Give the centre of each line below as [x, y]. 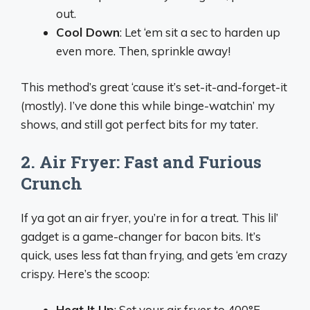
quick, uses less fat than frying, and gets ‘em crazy [154, 255]
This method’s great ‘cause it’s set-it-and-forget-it [154, 87]
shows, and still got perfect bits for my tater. [139, 125]
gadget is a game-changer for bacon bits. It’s [141, 236]
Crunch [52, 183]
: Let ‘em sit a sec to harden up [200, 32]
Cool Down [88, 32]
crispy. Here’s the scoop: [85, 273]
